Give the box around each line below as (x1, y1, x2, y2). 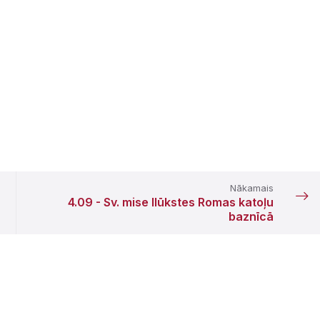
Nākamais (229, 182, 274, 194)
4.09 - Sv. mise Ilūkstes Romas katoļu (67, 195, 274, 209)
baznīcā (228, 209, 274, 224)
